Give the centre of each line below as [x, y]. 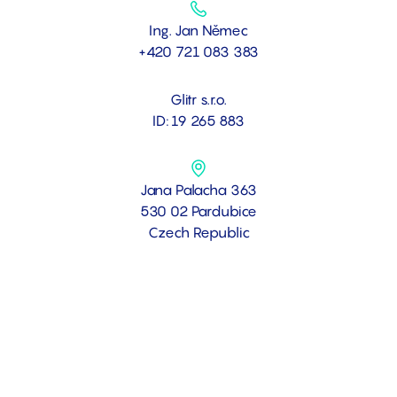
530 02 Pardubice [198, 210]
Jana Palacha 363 [198, 189]
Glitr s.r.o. [198, 99]
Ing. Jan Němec [198, 30]
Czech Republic [198, 232]
